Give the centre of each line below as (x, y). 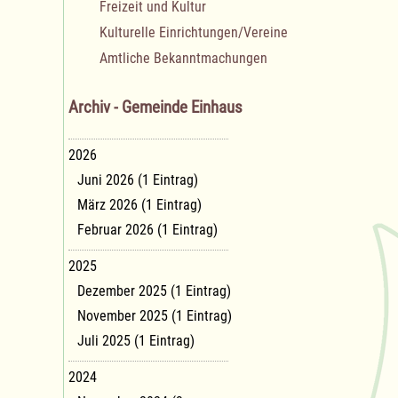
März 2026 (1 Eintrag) (139, 204)
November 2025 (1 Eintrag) (155, 315)
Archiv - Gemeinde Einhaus (155, 108)
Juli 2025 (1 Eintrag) (136, 340)
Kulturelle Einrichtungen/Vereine (194, 33)
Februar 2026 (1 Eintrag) (147, 229)
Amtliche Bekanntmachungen (183, 59)
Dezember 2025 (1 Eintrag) (154, 291)
